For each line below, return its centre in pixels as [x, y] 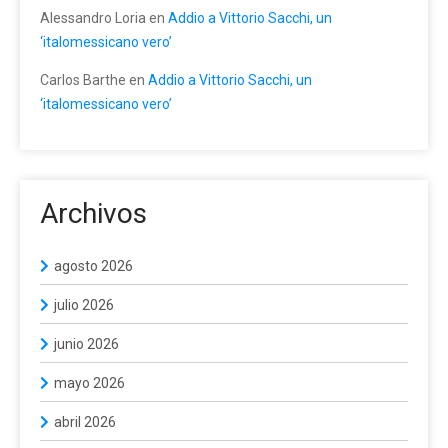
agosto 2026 [93, 265]
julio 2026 [84, 304]
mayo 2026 [89, 382]
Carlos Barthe [83, 79]
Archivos [93, 213]
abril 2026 [85, 421]
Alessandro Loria [93, 17]
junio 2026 [86, 343]
